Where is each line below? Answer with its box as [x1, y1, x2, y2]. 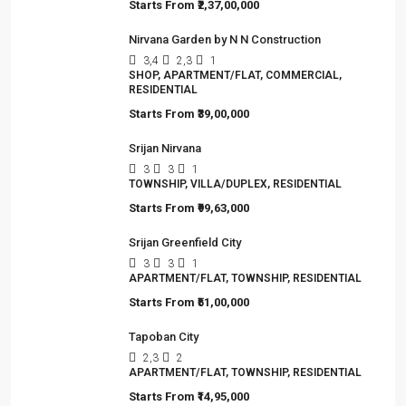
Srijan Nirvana [129, 140, 201, 155]
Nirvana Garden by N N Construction [129, 32, 321, 46]
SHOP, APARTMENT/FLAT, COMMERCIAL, [129, 68, 342, 82]
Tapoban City [129, 329, 198, 343]
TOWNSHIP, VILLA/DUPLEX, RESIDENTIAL [129, 177, 342, 190]
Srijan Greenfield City [129, 235, 241, 249]
